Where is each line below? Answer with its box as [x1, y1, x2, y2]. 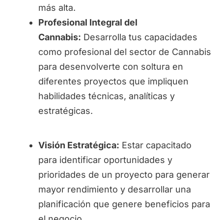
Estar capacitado [119, 140, 192, 151]
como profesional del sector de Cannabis [38, 47, 211, 57]
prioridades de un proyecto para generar [38, 169, 210, 180]
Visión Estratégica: [38, 140, 119, 151]
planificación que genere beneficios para [38, 199, 210, 210]
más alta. [38, 2, 76, 13]
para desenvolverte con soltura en [38, 61, 183, 72]
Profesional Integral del [38, 17, 137, 28]
